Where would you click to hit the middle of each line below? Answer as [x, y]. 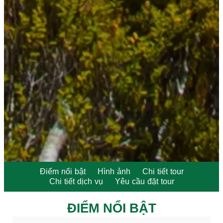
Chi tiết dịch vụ [76, 181]
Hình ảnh [114, 171]
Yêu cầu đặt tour [144, 181]
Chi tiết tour [163, 171]
